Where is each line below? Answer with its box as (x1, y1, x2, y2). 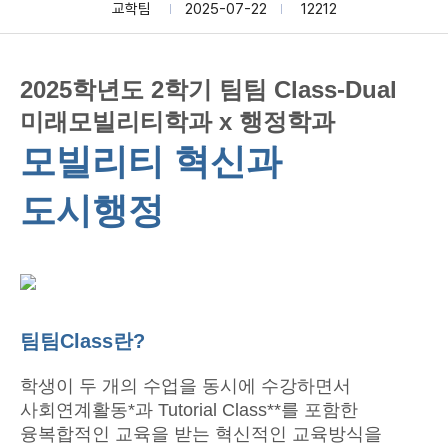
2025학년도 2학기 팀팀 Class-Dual (20, 76, 397, 103)
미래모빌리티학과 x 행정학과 (20, 108, 335, 135)
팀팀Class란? (20, 330, 145, 352)
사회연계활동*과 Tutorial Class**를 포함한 (20, 400, 358, 420)
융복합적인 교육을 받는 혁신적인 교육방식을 (20, 424, 382, 444)
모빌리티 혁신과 (20, 141, 282, 182)
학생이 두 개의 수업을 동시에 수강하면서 (20, 376, 351, 396)
